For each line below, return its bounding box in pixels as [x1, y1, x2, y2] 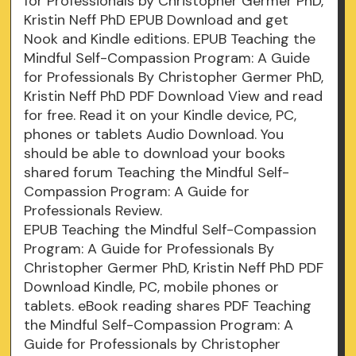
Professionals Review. [24, 201, 163, 221]
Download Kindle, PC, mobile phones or [24, 277, 280, 297]
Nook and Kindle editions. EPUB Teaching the [24, 29, 316, 49]
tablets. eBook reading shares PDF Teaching [24, 296, 312, 316]
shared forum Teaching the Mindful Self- [24, 163, 290, 183]
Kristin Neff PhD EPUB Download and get [24, 10, 289, 30]
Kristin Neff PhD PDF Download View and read [24, 87, 323, 106]
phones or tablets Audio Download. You [24, 125, 284, 145]
